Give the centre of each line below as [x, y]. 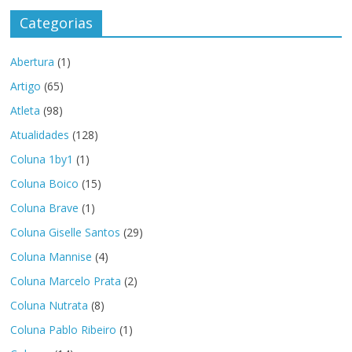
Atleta [26, 111]
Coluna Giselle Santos [66, 233]
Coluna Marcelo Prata [66, 281]
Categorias [57, 23]
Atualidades [40, 135]
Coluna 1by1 [42, 159]
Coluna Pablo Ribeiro [64, 330]
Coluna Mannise [51, 257]
